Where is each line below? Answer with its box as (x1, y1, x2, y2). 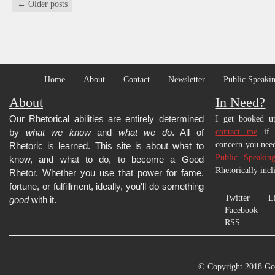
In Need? (215, 95, 266, 110)
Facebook (225, 206, 258, 215)
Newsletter (168, 75, 205, 84)
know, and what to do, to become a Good (9, 154, 204, 165)
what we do (118, 127, 172, 137)
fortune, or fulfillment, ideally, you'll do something (9, 181, 204, 192)
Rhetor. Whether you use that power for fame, (9, 168, 204, 178)
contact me (215, 127, 257, 136)
